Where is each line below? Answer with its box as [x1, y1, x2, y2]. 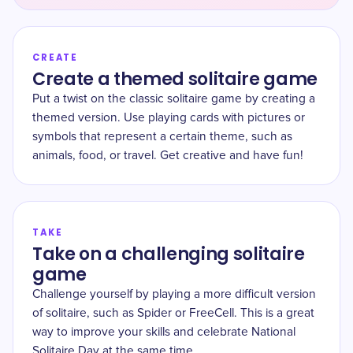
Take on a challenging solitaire [32, 242, 305, 266]
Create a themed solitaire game [32, 67, 318, 91]
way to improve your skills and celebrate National [32, 326, 295, 338]
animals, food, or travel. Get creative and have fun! [32, 150, 303, 162]
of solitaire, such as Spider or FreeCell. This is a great [32, 307, 314, 319]
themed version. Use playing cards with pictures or [32, 112, 305, 124]
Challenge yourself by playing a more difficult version [32, 288, 316, 300]
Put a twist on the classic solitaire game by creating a [32, 93, 315, 105]
